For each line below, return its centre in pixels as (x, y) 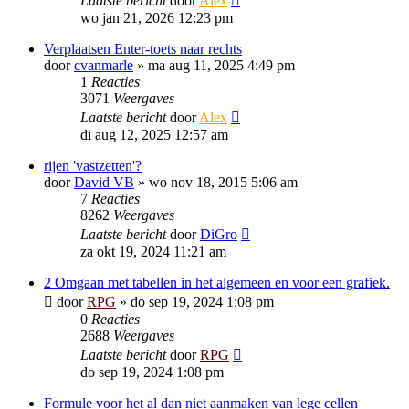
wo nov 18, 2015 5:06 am (223, 182)
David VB (104, 182)
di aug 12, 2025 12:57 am (154, 135)
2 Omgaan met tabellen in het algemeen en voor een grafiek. (217, 283)
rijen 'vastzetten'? (93, 166)
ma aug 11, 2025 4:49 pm (221, 65)
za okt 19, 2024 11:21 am (153, 252)
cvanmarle (104, 65)
